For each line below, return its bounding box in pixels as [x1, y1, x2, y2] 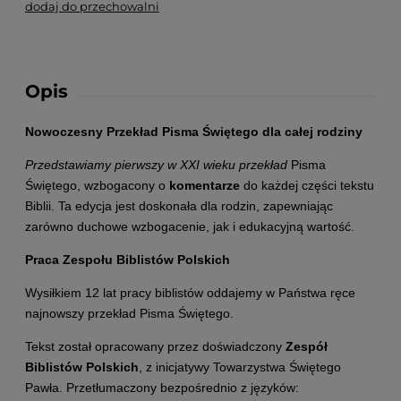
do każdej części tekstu [240, 178, 374, 192]
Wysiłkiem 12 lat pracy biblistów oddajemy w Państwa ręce [25, 286, 355, 300]
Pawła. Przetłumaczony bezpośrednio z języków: [25, 380, 299, 395]
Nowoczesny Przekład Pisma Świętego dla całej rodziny [25, 124, 363, 139]
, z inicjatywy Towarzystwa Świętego [139, 360, 341, 374]
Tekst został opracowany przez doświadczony [25, 339, 286, 354]
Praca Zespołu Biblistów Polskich [25, 252, 230, 267]
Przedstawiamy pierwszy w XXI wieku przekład [25, 158, 287, 172]
